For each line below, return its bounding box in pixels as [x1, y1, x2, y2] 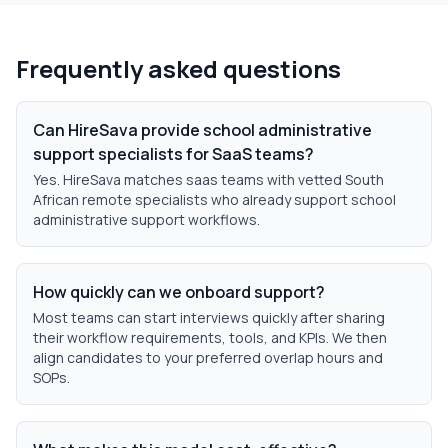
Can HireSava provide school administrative [33, 119, 372, 141]
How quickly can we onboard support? [33, 281, 325, 303]
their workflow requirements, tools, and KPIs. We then [33, 328, 387, 347]
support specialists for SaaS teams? [33, 143, 314, 165]
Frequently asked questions [16, 52, 341, 85]
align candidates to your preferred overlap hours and [33, 348, 383, 367]
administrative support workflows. [33, 210, 260, 229]
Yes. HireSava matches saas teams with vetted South [33, 170, 384, 189]
